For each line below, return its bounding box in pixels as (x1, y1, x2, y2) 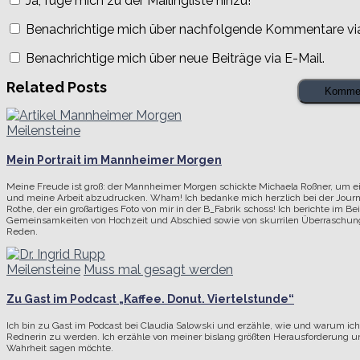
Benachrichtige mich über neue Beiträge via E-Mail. (26, 50, 325, 66)
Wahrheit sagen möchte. (6, 342, 113, 354)
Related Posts (6, 78, 107, 96)
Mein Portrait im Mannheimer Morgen (6, 153, 222, 166)
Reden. (6, 226, 38, 238)
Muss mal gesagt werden (84, 262, 233, 278)
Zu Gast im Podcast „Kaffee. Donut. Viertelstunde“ (6, 292, 294, 305)
